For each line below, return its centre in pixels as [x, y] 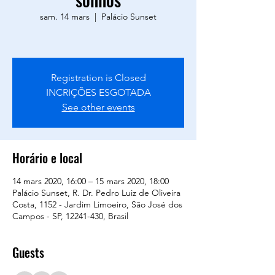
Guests [28, 252]
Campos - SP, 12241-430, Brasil [70, 216]
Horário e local [47, 158]
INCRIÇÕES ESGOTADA [98, 92]
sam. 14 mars [65, 17]
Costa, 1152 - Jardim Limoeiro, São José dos [97, 204]
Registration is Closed [98, 78]
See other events [98, 107]
